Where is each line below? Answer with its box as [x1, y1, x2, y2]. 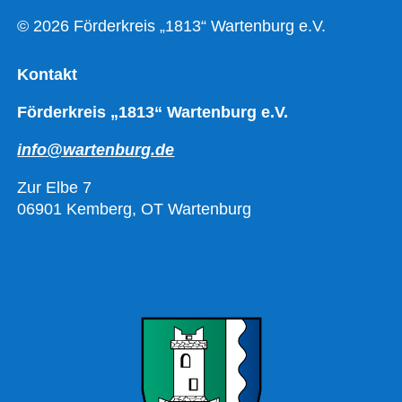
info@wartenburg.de [17, 141, 175, 160]
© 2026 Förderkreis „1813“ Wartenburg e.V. [17, 17, 327, 36]
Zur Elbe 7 [17, 179, 92, 197]
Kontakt [17, 66, 78, 84]
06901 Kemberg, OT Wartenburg [17, 200, 252, 219]
